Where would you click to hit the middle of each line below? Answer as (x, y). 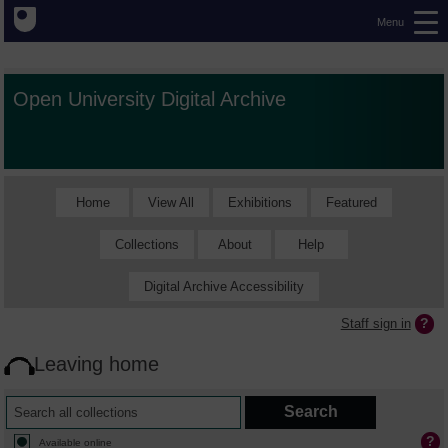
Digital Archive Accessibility (224, 286)
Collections (147, 244)
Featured (351, 202)
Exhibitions (259, 202)
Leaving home (97, 364)
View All (170, 202)
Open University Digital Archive (150, 99)
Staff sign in (375, 323)
